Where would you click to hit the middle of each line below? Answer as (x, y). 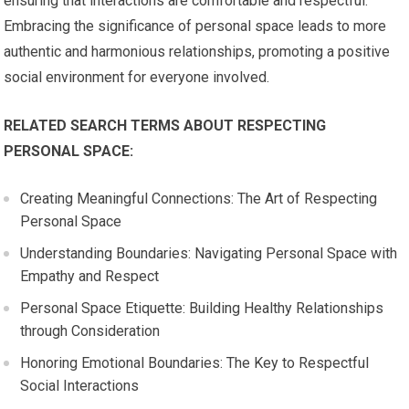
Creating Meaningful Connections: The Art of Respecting (199, 199)
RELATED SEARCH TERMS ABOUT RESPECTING (165, 126)
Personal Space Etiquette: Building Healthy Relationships (202, 308)
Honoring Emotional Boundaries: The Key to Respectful (195, 363)
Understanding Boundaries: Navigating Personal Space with (209, 253)
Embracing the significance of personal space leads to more (195, 26)
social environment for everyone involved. (137, 77)
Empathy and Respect (90, 276)
